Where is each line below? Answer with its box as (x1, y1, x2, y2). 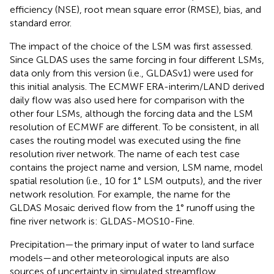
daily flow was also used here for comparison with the (10, 94, 245, 106)
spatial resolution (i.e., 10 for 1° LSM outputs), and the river (10, 174, 262, 187)
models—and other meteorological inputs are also (10, 251, 229, 264)
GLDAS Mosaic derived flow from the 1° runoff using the (10, 201, 255, 213)
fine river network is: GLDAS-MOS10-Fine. (10, 215, 194, 227)
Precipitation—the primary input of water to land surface (10, 238, 254, 250)
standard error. (10, 17, 72, 29)
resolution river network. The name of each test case (10, 147, 240, 160)
